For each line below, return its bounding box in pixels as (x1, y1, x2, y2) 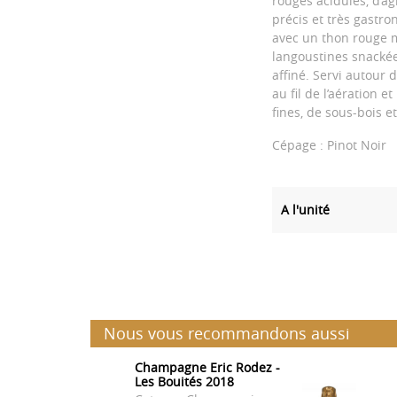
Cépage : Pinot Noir (272, 136, 386, 154)
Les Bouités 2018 (135, 373, 234, 391)
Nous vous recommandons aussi (104, 323, 350, 345)
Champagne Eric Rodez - (135, 359, 280, 377)
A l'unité (281, 201, 330, 219)
